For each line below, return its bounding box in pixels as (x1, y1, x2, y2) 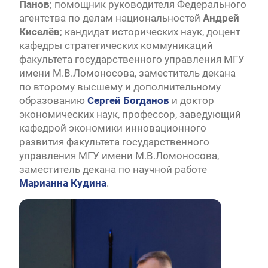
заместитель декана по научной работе (19, 163, 207, 176)
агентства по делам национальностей (19, 12, 203, 25)
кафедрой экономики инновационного (19, 122, 206, 135)
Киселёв (19, 26, 60, 38)
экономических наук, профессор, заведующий (19, 108, 241, 121)
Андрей (202, 12, 239, 25)
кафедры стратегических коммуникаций (19, 39, 213, 52)
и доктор (169, 95, 214, 107)
